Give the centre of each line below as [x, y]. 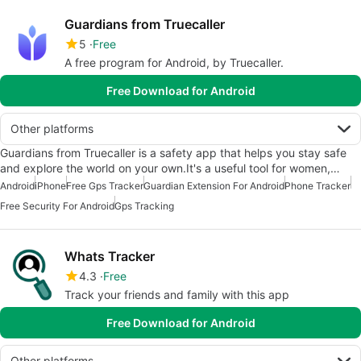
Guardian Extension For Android [214, 186]
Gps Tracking [144, 206]
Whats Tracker [110, 256]
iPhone [50, 186]
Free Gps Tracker [105, 186]
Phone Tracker [317, 186]
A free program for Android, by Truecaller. [174, 62]
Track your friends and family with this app [177, 295]
